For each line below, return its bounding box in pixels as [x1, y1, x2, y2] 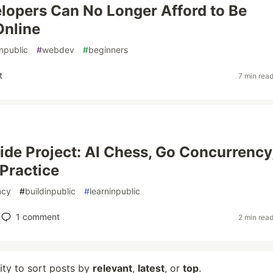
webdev [42, 44, 74, 55]
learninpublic [90, 186, 140, 196]
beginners [88, 44, 128, 55]
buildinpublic [25, 186, 76, 196]
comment [19, 211, 60, 222]
